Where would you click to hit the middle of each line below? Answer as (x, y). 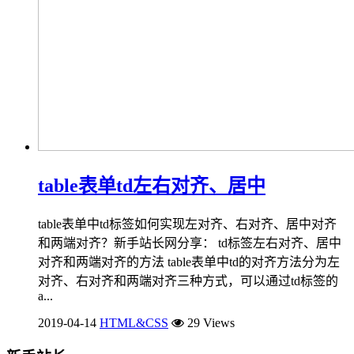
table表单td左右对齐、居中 (152, 185)
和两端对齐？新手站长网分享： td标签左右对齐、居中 (190, 243)
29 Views (209, 322)
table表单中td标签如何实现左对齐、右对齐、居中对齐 (187, 224)
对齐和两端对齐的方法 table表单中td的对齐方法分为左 (189, 262)
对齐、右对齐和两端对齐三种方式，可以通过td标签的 (188, 281)
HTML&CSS (134, 322)
